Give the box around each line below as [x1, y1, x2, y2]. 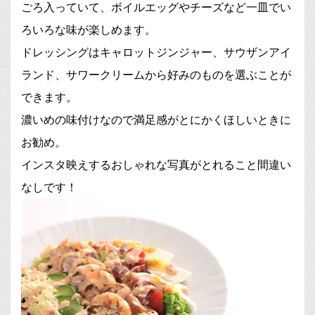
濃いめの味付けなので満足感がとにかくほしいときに [21, 113, 291, 126]
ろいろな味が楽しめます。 [21, 23, 156, 36]
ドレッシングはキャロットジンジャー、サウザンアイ [21, 46, 291, 58]
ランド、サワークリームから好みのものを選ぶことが [21, 68, 291, 81]
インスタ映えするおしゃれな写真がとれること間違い [21, 158, 291, 171]
